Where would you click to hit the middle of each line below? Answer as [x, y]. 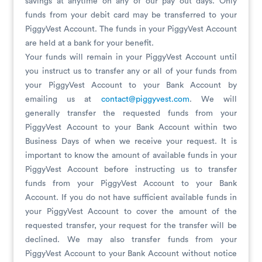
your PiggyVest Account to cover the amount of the [131, 212]
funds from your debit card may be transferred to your [131, 15]
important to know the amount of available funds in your [131, 156]
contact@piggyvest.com [145, 99]
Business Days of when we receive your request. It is [131, 142]
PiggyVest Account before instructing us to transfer [131, 170]
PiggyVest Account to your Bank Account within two [131, 127]
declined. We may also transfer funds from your [131, 240]
